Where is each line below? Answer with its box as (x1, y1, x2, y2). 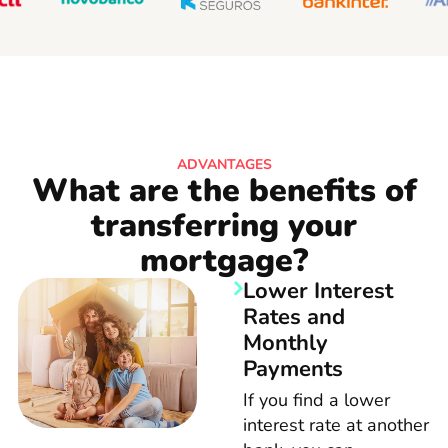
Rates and (242, 301, 345, 332)
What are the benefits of (31, 168, 417, 212)
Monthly (242, 327, 328, 358)
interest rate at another (242, 412, 429, 437)
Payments (242, 353, 343, 384)
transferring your (91, 203, 357, 247)
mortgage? (140, 238, 308, 282)
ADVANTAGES (176, 154, 272, 174)
